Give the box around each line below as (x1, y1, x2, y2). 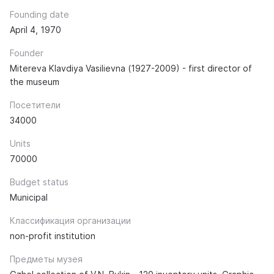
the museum (10, 76, 59, 87)
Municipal (10, 191, 48, 202)
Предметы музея (10, 253, 83, 264)
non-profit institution (10, 230, 95, 241)
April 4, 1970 (10, 24, 61, 35)
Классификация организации (10, 215, 131, 226)
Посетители (10, 99, 61, 110)
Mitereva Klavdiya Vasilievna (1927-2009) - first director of (10, 62, 252, 73)
